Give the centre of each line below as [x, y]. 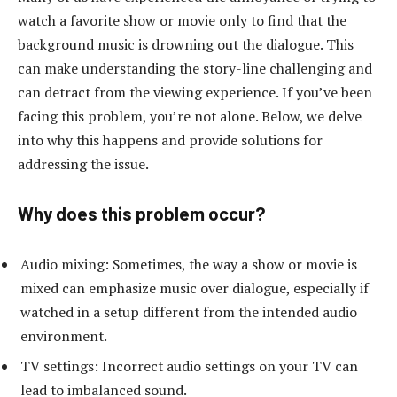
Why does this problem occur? [142, 214]
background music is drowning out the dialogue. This [186, 44]
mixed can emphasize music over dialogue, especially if [195, 288]
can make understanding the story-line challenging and [195, 68]
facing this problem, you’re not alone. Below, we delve [190, 116]
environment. [64, 336]
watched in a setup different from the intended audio [189, 312]
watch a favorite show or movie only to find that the [182, 20]
